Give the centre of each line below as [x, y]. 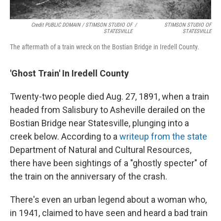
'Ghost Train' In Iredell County [69, 74]
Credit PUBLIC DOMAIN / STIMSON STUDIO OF [82, 25]
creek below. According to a [65, 137]
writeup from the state [163, 137]
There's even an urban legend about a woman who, [108, 200]
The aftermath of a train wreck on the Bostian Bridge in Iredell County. [105, 47]
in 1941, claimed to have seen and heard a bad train [109, 213]
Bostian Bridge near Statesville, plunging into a [99, 123]
